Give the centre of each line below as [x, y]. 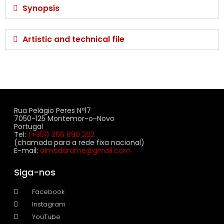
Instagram [49, 204]
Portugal [28, 126]
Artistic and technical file [74, 39]
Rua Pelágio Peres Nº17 [52, 110]
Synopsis [41, 8]
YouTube [46, 216]
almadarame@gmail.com [85, 150]
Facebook [48, 191]
